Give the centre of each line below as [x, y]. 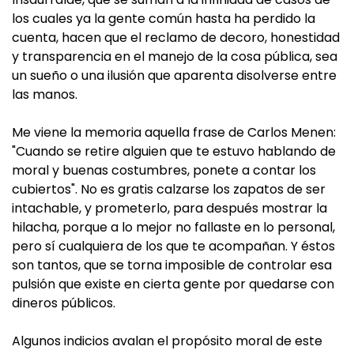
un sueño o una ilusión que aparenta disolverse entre [174, 75]
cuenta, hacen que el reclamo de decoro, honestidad [176, 38]
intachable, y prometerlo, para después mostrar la [169, 208]
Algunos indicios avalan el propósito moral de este [167, 341]
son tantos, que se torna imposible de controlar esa [172, 265]
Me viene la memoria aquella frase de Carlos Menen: [174, 132]
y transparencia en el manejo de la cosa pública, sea [175, 56]
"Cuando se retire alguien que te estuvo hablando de [174, 151]
